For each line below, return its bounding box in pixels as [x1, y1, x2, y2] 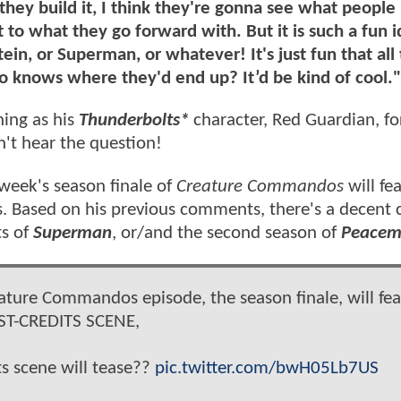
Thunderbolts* [79, 111, 193, 131]
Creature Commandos [176, 176, 344, 196]
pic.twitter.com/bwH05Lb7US [154, 359, 379, 379]
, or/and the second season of [112, 223, 341, 243]
